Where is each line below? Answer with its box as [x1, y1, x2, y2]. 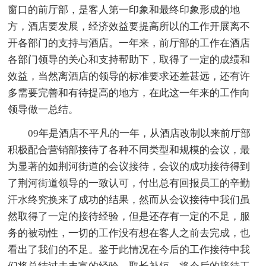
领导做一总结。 [8, 104, 79, 116]
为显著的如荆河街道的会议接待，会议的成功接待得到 [8, 161, 251, 173]
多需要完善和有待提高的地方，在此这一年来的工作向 [8, 87, 251, 99]
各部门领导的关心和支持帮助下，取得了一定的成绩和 [8, 54, 251, 66]
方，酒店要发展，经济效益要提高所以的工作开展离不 [8, 21, 251, 33]
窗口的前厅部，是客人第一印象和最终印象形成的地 [8, 4, 240, 16]
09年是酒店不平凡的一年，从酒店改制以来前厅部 [28, 128, 251, 140]
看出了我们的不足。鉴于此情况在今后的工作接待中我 [8, 244, 251, 256]
